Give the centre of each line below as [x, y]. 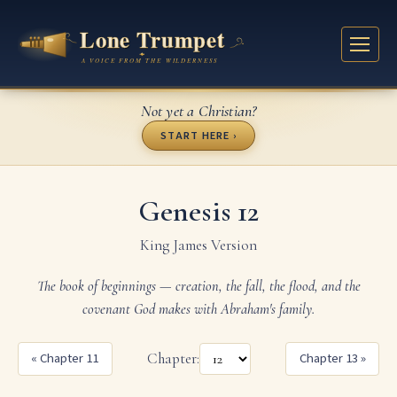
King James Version [198, 245]
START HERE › [198, 135]
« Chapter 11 [65, 359]
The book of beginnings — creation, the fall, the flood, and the [198, 286]
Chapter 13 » [332, 359]
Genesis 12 [198, 211]
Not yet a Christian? [198, 110]
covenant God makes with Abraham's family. [198, 309]
